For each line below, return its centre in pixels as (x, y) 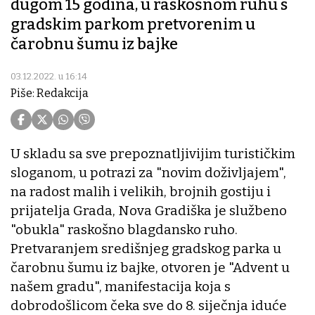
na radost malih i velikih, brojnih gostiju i (141, 192)
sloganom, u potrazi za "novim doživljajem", (148, 173)
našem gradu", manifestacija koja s (121, 287)
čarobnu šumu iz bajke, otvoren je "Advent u (150, 268)
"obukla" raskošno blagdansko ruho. (124, 230)
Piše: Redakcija (50, 94)
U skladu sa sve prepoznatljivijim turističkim (153, 154)
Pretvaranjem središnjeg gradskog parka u (146, 249)
